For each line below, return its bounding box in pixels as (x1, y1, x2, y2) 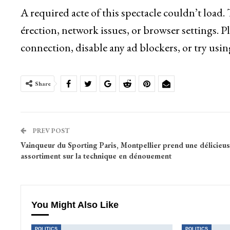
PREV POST (31, 126, 69, 136)
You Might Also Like (31, 200, 119, 210)
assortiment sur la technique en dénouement (20, 151, 171, 161)
